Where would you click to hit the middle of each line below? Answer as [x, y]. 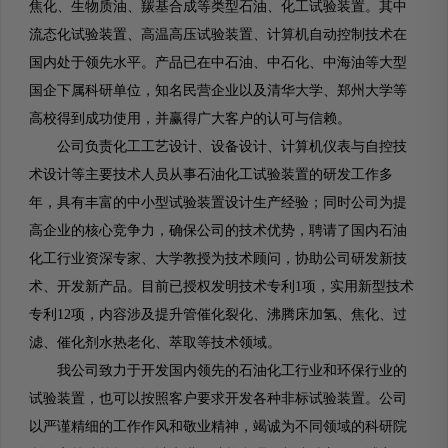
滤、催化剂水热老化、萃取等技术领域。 [155, 342]
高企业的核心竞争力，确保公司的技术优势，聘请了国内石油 [218, 230]
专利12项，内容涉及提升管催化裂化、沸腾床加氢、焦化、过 [218, 314]
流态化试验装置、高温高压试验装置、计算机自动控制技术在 [218, 34]
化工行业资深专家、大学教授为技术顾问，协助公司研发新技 [218, 258]
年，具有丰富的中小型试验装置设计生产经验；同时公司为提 [218, 202]
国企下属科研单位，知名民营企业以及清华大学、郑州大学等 [218, 90]
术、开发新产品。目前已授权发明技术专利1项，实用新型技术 [221, 286]
